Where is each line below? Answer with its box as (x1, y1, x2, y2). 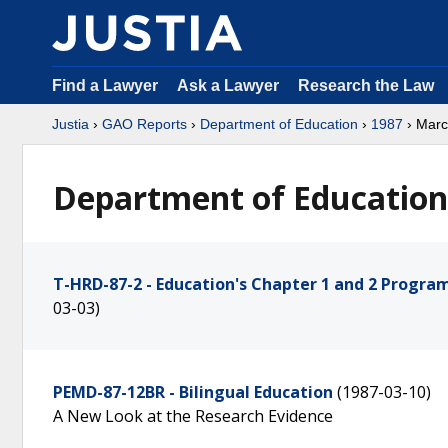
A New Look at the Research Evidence (53, 405, 333, 427)
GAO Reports (102, 116, 187, 132)
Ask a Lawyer (177, 77, 283, 94)
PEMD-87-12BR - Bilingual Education (53, 381, 333, 403)
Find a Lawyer (52, 77, 158, 94)
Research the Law (298, 77, 434, 94)
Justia (52, 116, 89, 132)
